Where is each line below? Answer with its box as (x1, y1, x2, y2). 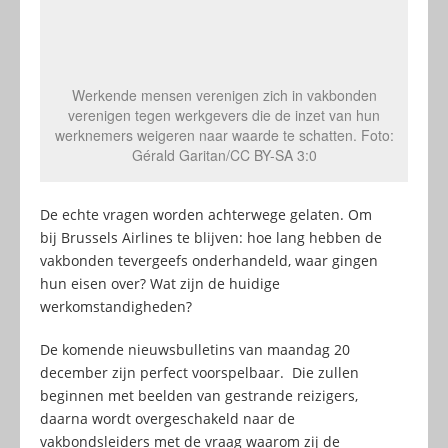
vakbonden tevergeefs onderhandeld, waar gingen (40, 251, 378, 271)
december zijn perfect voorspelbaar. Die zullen (40, 363, 359, 383)
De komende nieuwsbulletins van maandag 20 (40, 340, 350, 360)
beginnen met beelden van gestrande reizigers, (40, 386, 358, 406)
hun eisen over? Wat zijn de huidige (40, 274, 280, 294)
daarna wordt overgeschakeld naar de (40, 409, 295, 429)
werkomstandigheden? (40, 297, 192, 317)
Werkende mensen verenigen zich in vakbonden (71, 85, 377, 106)
